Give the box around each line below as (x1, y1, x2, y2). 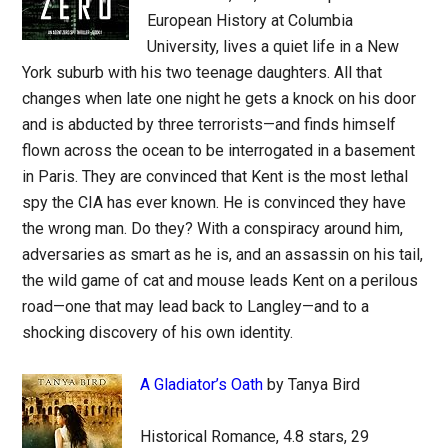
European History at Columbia (147, 11, 354, 30)
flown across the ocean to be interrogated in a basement (22, 141, 416, 160)
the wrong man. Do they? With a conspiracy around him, (22, 219, 404, 238)
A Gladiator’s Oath (140, 375, 264, 394)
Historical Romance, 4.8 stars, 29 (140, 427, 370, 446)
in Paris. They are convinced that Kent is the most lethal (22, 167, 409, 186)
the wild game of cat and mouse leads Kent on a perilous (22, 271, 419, 290)
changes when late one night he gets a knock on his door (22, 89, 417, 108)
